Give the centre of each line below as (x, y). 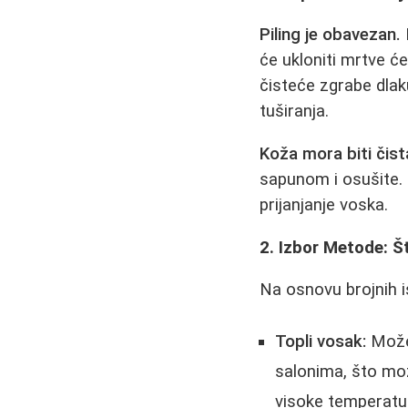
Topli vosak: (321, 341)
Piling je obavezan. (331, 35)
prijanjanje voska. (324, 204)
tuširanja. (295, 112)
